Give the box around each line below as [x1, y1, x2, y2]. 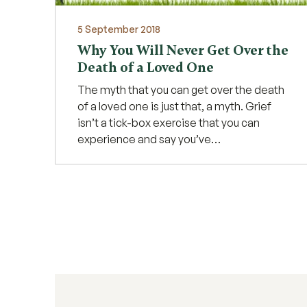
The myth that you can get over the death [77, 82, 284, 97]
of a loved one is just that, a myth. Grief [77, 99, 271, 113]
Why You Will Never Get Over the [77, 41, 288, 59]
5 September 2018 [77, 23, 160, 35]
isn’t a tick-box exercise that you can [77, 115, 260, 130]
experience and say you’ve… [77, 132, 221, 146]
